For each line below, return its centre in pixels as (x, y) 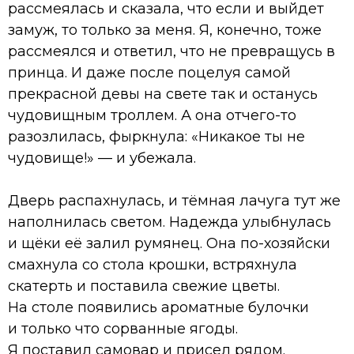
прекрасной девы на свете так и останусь (163, 94)
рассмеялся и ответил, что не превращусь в (171, 51)
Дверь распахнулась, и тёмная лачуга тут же (174, 200)
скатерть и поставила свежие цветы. (144, 286)
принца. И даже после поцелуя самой (149, 72)
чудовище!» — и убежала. (102, 158)
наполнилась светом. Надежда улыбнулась (169, 222)
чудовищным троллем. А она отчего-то (152, 115)
